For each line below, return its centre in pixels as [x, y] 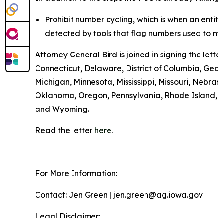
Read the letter [65, 130]
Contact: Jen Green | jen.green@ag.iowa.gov [119, 195]
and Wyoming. [65, 109]
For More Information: [76, 173]
